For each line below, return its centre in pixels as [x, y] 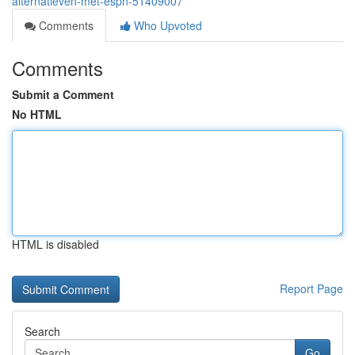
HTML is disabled [55, 244]
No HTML [37, 114]
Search [42, 331]
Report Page [311, 288]
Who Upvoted [166, 25]
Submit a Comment [63, 94]
